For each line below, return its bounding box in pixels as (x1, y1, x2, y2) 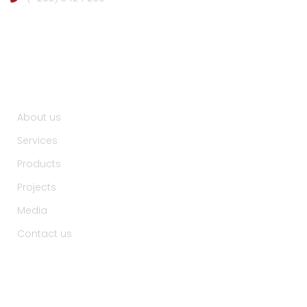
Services (17, 134, 58, 147)
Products (17, 157, 61, 171)
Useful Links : (10, 63, 116, 86)
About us (17, 110, 61, 124)
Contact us (17, 227, 72, 241)
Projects (17, 180, 56, 194)
